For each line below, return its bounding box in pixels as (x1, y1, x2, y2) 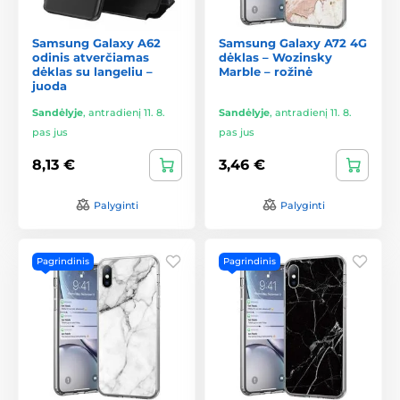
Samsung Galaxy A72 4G (219, 35, 367, 50)
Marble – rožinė (219, 63, 312, 79)
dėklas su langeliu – (32, 63, 153, 79)
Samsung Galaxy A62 (32, 35, 161, 50)
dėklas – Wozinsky (219, 49, 332, 64)
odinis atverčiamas (32, 49, 149, 64)
